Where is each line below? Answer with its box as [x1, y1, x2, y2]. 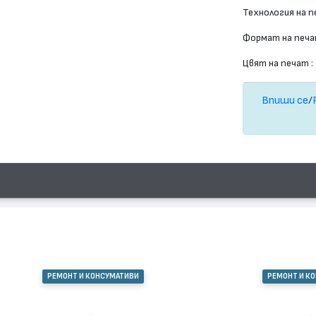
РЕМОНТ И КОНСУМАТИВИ [47, 272, 140, 281]
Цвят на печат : [243, 59, 314, 68]
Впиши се [262, 95, 309, 107]
